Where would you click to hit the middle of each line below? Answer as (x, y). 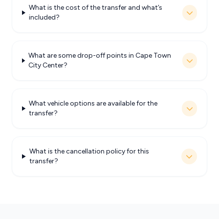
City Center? (48, 65)
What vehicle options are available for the (93, 103)
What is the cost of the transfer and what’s (95, 8)
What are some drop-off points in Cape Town (100, 55)
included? (44, 17)
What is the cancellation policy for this (89, 151)
